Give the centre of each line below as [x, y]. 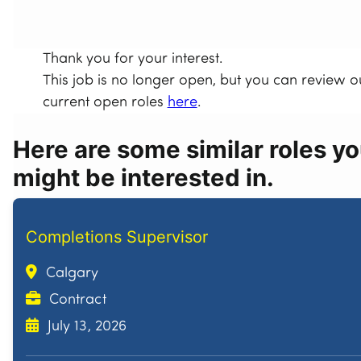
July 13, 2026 [85, 327]
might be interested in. [143, 178]
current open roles [105, 103]
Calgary [71, 274]
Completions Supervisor [117, 237]
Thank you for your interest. [132, 60]
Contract [76, 301]
